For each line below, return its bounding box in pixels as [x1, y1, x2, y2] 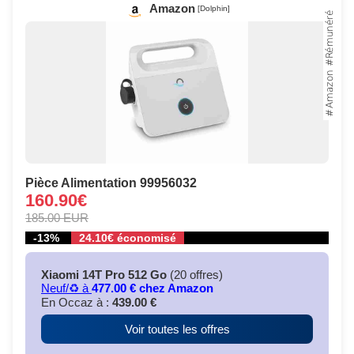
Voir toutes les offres [124, 322, 230, 337]
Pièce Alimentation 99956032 [25, 176, 197, 190]
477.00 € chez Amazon [92, 281, 213, 296]
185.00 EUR [25, 211, 88, 225]
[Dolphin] [197, 4, 230, 13]
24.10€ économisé [79, 232, 176, 245]
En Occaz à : [41, 296, 112, 310]
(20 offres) [167, 268, 223, 282]
